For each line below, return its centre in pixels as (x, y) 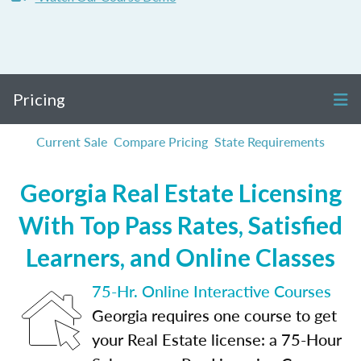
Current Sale (72, 141)
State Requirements (270, 141)
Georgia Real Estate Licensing (180, 193)
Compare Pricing (161, 141)
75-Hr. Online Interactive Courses (212, 291)
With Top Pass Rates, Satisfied (180, 225)
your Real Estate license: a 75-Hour (217, 339)
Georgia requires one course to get (214, 315)
